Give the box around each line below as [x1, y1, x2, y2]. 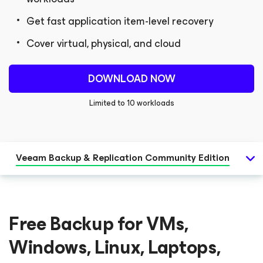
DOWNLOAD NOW [87, 70, 176, 87]
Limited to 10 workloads [89, 96, 174, 110]
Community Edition [145, 150, 230, 166]
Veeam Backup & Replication [16, 150, 145, 166]
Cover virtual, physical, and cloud [26, 35, 181, 52]
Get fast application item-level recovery [26, 12, 213, 30]
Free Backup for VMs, [9, 208, 188, 240]
